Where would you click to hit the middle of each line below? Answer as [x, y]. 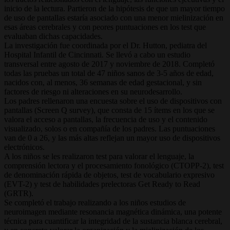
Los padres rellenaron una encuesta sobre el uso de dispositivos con [113, 101]
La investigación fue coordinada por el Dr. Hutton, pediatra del [106, 45]
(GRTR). [19, 193]
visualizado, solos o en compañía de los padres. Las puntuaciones [110, 128]
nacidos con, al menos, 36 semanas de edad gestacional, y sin [103, 82]
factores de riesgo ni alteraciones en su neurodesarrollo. [93, 91]
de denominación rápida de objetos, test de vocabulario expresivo [109, 175]
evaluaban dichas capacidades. [53, 36]
